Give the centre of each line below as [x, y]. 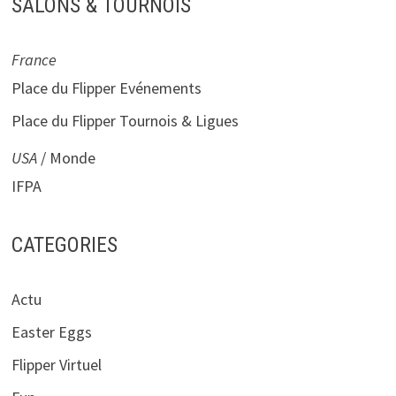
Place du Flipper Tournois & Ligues [125, 121]
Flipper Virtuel [56, 364]
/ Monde [66, 158]
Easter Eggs [51, 331]
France [34, 60]
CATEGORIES [64, 244]
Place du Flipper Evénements [106, 88]
